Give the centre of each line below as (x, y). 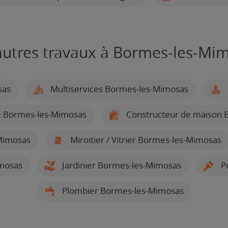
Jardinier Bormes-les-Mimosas (120, 165)
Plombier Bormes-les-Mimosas (122, 191)
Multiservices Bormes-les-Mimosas (118, 89)
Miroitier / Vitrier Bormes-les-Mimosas (145, 140)
